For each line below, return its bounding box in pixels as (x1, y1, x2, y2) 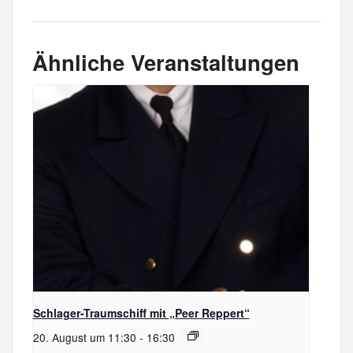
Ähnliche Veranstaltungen (32, 46, 299, 78)
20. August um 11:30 (32, 329, 136, 346)
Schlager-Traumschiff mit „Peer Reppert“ (32, 305, 250, 321)
